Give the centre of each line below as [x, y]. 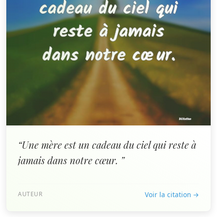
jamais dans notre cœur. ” [71, 160]
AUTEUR [30, 194]
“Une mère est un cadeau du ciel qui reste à [107, 145]
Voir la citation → [172, 194]
